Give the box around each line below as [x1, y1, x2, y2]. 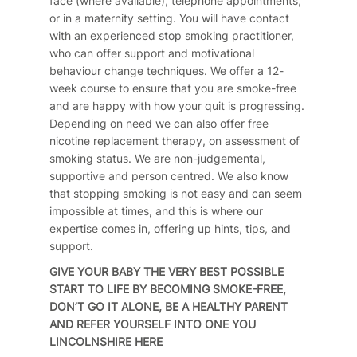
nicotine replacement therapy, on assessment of [49, 134, 300, 148]
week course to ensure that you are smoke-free [49, 81, 296, 96]
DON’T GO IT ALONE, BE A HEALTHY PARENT [49, 300, 288, 314]
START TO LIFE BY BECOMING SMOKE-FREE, [49, 282, 286, 296]
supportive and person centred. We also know [49, 169, 288, 183]
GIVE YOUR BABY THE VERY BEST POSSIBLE [49, 265, 284, 279]
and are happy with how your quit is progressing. [49, 99, 304, 113]
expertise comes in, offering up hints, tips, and [49, 222, 291, 236]
